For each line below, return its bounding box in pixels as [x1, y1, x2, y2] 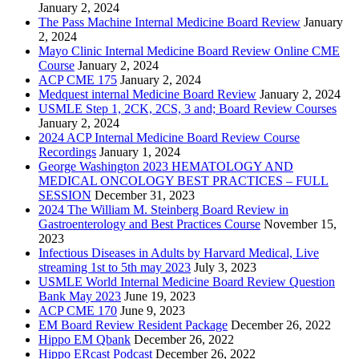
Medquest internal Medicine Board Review [38, 87, 256, 102]
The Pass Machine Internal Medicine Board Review [38, 15, 301, 30]
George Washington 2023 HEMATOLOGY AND [38, 159, 293, 174]
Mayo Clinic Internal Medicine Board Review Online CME [38, 44, 340, 58]
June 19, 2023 [124, 289, 196, 304]
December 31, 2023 [95, 188, 195, 203]
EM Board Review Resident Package [38, 318, 228, 333]
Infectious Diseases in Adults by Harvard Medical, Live [38, 246, 319, 260]
